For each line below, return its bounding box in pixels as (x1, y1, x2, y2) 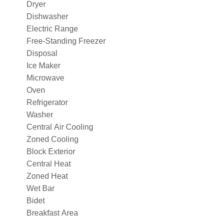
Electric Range (27, 25, 78, 33)
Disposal (27, 49, 57, 57)
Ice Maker (27, 61, 60, 70)
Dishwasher (27, 12, 68, 21)
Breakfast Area (27, 209, 78, 217)
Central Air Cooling (27, 123, 93, 131)
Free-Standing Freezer (27, 37, 106, 45)
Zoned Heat (27, 172, 68, 180)
